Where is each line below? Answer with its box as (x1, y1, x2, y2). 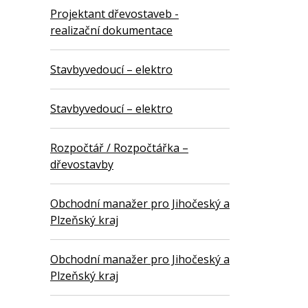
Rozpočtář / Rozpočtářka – (50, 140, 188, 156)
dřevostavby (50, 157, 113, 173)
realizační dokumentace (50, 23, 173, 38)
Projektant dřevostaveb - (50, 6, 179, 22)
